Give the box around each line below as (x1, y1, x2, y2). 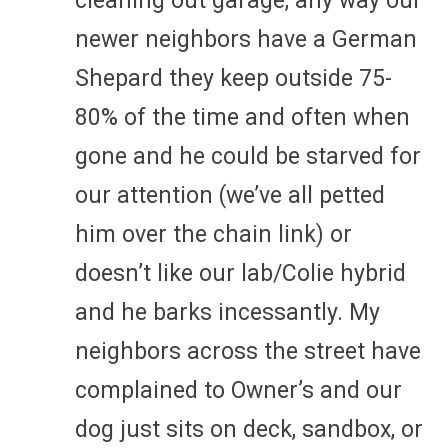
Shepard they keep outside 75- (75, 64, 392, 92)
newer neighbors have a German (75, 25, 417, 53)
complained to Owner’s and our (75, 376, 402, 404)
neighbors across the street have (75, 337, 421, 365)
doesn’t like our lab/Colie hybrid (75, 259, 406, 287)
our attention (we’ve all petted (75, 181, 385, 209)
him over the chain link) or (75, 220, 352, 248)
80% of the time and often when (75, 103, 410, 131)
